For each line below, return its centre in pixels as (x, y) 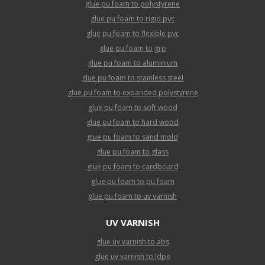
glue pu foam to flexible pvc (132, 33)
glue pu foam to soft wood (132, 107)
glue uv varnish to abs (132, 241)
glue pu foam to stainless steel (132, 77)
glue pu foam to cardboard (132, 166)
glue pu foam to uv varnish (132, 196)
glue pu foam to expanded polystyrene (132, 92)
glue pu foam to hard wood (132, 122)
